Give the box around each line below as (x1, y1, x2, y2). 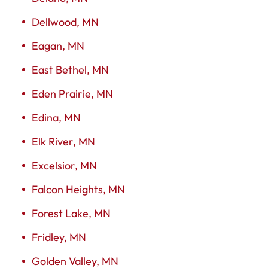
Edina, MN (32, 110, 81, 124)
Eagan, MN (32, 38, 84, 53)
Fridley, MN (32, 230, 86, 244)
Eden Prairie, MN (32, 86, 113, 100)
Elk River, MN (32, 134, 95, 148)
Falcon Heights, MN (32, 182, 125, 196)
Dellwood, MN (32, 14, 99, 29)
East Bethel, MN (32, 62, 109, 77)
